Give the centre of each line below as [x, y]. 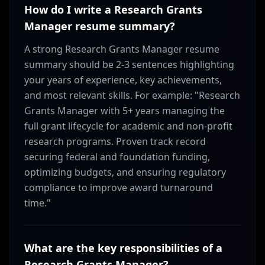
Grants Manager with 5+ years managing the [125, 111]
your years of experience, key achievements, [123, 80]
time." [38, 203]
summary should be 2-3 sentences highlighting [129, 64]
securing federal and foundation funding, [117, 157]
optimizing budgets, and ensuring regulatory [125, 172]
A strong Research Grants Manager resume [122, 49]
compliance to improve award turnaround [119, 188]
